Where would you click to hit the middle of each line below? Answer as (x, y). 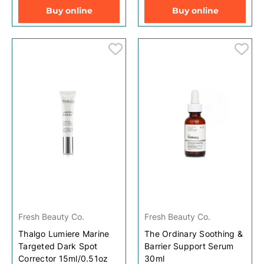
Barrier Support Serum (189, 246)
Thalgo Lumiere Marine (64, 233)
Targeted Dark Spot (58, 246)
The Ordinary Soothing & (194, 233)
